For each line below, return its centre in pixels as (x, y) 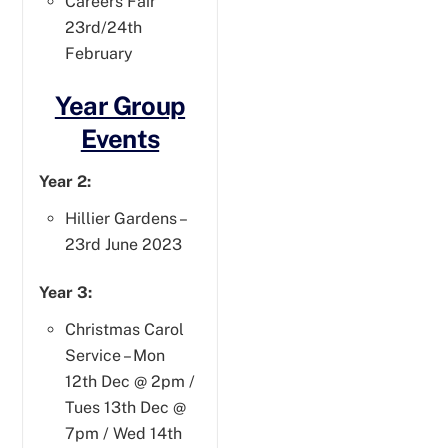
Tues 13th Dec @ (125, 408)
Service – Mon (115, 356)
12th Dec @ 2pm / (130, 382)
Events (120, 138)
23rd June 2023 (123, 244)
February (99, 54)
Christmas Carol (124, 330)
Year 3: (66, 293)
